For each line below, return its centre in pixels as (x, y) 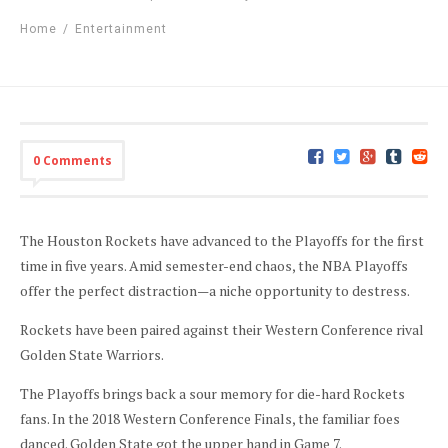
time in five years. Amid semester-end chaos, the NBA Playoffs (214, 265)
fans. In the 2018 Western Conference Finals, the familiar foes (210, 418)
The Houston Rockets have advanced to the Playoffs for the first (222, 240)
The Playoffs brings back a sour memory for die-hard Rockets (212, 393)
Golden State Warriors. (92, 354)
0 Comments (72, 160)
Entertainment (121, 29)
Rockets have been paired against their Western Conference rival (222, 329)
